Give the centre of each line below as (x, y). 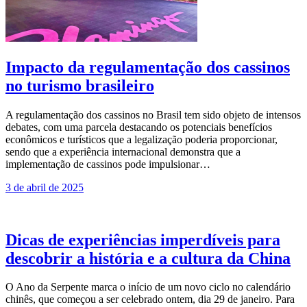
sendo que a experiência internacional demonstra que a (123, 151)
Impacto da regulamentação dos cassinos (148, 67)
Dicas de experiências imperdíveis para (143, 240)
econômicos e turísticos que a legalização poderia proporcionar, (142, 139)
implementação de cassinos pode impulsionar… (108, 164)
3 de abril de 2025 (45, 187)
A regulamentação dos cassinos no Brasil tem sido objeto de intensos (153, 114)
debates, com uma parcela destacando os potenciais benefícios (139, 127)
